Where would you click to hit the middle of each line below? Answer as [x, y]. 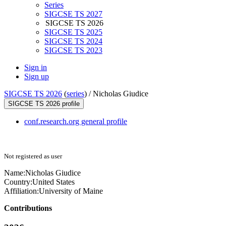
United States [53, 182]
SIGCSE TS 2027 [73, 14]
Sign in [36, 68]
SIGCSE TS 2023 [73, 50]
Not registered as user [33, 156]
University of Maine [71, 191]
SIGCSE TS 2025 [73, 32]
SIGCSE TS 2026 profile [44, 104]
